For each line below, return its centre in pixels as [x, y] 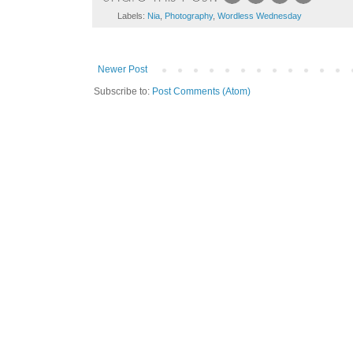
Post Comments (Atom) [201, 91]
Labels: [132, 15]
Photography [188, 15]
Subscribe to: [123, 91]
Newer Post [123, 69]
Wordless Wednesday [259, 15]
